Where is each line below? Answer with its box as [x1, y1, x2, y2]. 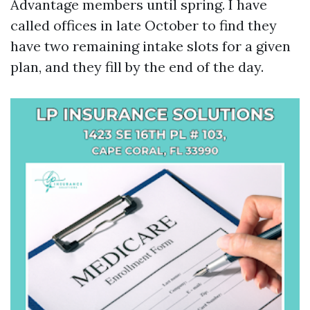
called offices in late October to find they [10, 17, 277, 34]
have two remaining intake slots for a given [10, 37, 291, 55]
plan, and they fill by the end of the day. [10, 58, 264, 75]
